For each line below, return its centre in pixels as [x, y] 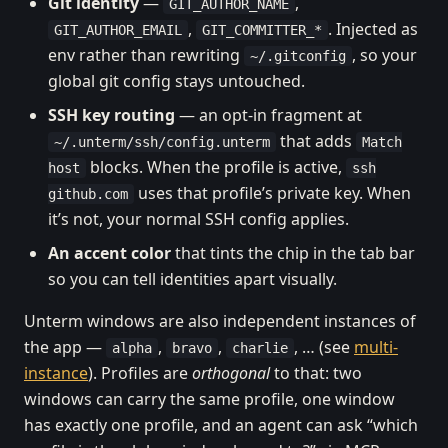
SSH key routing [111, 115]
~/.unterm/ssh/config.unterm [162, 142]
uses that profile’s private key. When [272, 193]
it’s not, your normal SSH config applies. [198, 219]
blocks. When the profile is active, [216, 167]
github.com [88, 194]
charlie [260, 348]
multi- [376, 347]
